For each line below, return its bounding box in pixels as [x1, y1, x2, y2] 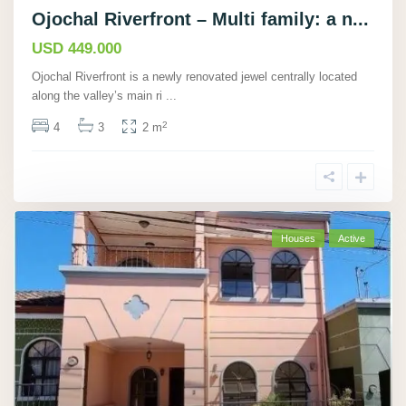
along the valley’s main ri [32, 89, 166, 103]
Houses [281, 233, 315, 245]
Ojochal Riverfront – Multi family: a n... [32, 9, 369, 30]
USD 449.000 [32, 40, 121, 58]
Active [338, 233, 365, 245]
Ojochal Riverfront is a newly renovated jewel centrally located [32, 70, 357, 84]
